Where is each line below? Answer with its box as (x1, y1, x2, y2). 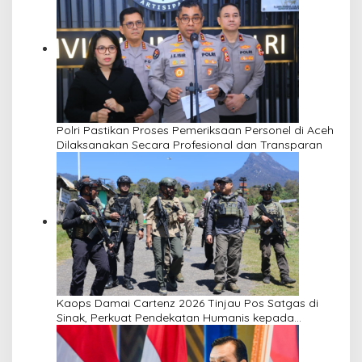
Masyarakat (57, 324, 120, 339)
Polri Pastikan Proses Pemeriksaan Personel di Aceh (57, 122, 334, 137)
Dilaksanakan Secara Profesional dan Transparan (57, 137, 322, 152)
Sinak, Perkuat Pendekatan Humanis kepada (57, 309, 294, 325)
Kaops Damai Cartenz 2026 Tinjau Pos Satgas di (57, 295, 318, 310)
